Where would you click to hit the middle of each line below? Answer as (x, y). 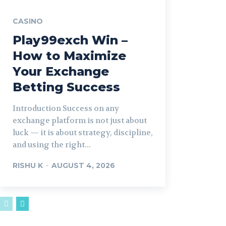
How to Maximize (69, 55)
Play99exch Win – (70, 40)
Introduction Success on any (66, 108)
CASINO (28, 21)
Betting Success (66, 87)
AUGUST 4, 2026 (83, 165)
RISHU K (28, 165)
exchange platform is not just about (80, 120)
